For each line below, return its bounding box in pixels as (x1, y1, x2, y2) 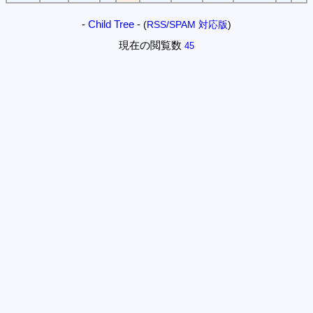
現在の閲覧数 (119, 39, 182, 52)
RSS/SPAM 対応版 (147, 20, 228, 31)
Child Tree (88, 18, 134, 31)
